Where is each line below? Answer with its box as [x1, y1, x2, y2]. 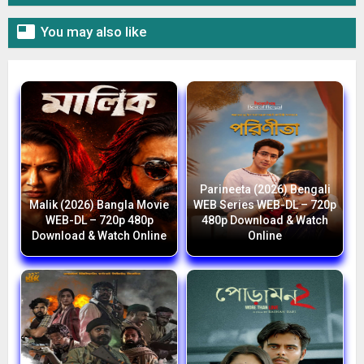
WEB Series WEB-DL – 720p [193, 198, 336, 212]
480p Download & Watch [201, 214, 328, 227]
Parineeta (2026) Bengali [199, 183, 331, 197]
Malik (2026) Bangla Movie [29, 198, 169, 212]
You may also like [41, 24, 147, 41]
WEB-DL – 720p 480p [45, 214, 154, 227]
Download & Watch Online [32, 229, 167, 243]
